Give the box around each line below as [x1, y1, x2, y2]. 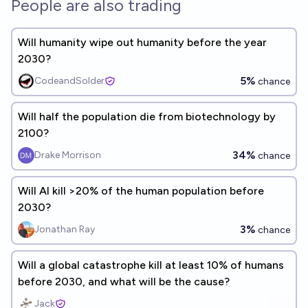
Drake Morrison [34, 149, 101, 161]
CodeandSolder [34, 75, 104, 87]
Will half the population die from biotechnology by [18, 110, 276, 123]
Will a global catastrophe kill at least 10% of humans [18, 258, 284, 272]
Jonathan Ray [34, 223, 95, 235]
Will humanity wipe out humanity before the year [18, 36, 267, 49]
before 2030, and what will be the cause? [18, 275, 230, 288]
